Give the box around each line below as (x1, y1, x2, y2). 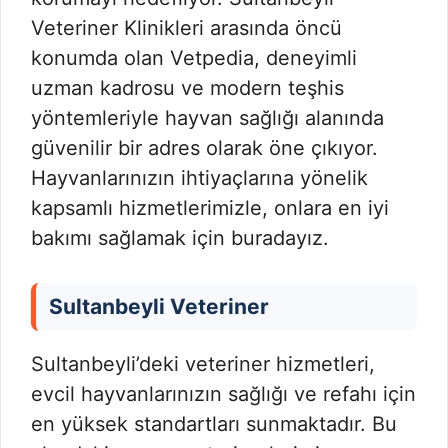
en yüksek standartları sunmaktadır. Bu (31, 411, 397, 436)
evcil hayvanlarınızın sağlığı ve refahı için (31, 381, 416, 406)
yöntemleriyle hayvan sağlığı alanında (31, 105, 384, 130)
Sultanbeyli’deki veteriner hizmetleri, (31, 351, 375, 376)
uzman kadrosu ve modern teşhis (31, 75, 344, 100)
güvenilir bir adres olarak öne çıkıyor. (31, 135, 378, 160)
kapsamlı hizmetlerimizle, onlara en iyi (31, 195, 389, 220)
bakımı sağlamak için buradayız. (31, 225, 335, 250)
